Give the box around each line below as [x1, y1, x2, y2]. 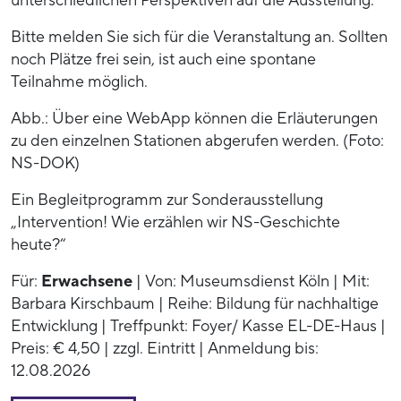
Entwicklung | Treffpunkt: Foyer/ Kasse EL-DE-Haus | [11, 315, 386, 337]
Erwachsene [41, 270, 132, 292]
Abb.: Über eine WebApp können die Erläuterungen [11, 107, 378, 129]
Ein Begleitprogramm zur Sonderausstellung [11, 189, 323, 210]
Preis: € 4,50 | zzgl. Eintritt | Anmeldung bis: [11, 337, 319, 359]
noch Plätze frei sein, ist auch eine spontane [11, 48, 316, 70]
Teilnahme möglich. [11, 71, 148, 92]
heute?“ [11, 234, 66, 255]
